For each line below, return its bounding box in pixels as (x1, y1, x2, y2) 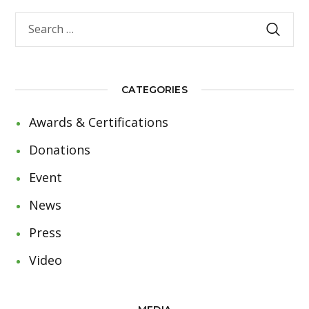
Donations (29, 141, 91, 158)
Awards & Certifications (29, 113, 169, 130)
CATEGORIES (121, 83, 188, 96)
